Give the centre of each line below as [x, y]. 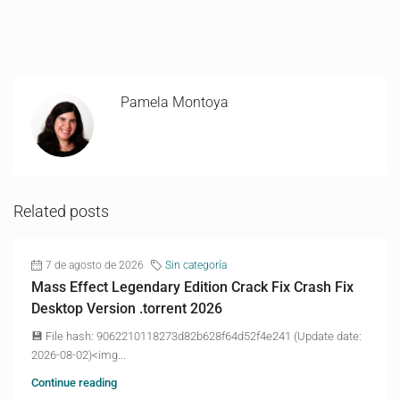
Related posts [61, 211]
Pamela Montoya [175, 102]
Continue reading [74, 382]
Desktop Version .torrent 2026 [127, 308]
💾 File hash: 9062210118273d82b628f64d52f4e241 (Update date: [196, 336]
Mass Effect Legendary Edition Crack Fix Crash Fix [192, 287]
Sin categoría [196, 265]
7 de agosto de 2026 [95, 265]
